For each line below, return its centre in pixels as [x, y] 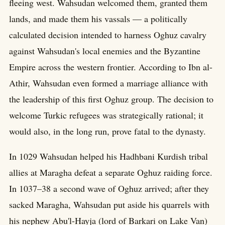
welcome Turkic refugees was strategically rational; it [106, 115]
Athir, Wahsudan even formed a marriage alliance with [108, 83]
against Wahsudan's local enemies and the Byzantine [105, 50]
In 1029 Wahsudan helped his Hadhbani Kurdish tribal [108, 156]
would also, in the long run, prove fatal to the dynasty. [107, 131]
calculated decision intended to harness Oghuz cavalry [108, 34]
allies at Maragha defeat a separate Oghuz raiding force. [111, 172]
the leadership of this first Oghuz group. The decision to [111, 99]
